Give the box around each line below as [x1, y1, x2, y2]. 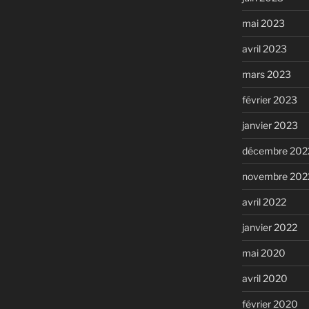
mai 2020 [241, 247, 286, 259]
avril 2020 [241, 272, 288, 285]
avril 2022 [241, 196, 286, 208]
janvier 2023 [241, 119, 298, 132]
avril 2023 [241, 43, 287, 55]
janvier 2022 [241, 221, 297, 234]
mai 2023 [241, 17, 285, 30]
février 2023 [241, 94, 297, 106]
